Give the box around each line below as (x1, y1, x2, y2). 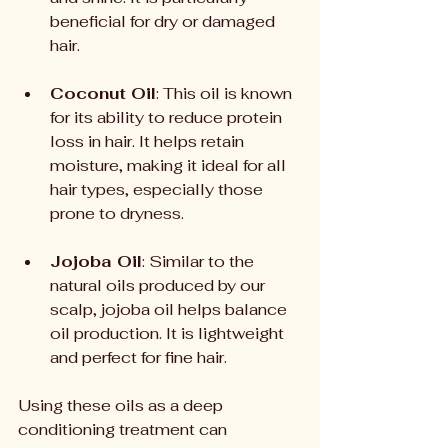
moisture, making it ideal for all (50, 155, 290, 176)
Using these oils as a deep (18, 395, 227, 416)
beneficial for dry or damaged (50, 11, 279, 32)
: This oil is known (156, 83, 296, 104)
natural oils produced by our (50, 275, 269, 296)
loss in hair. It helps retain (50, 131, 248, 152)
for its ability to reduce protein (50, 107, 286, 128)
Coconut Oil (50, 83, 156, 104)
